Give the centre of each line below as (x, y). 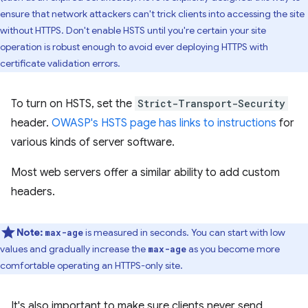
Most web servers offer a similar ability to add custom (145, 172)
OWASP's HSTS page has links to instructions (164, 123)
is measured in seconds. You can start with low (184, 232)
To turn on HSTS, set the (73, 103)
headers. (33, 191)
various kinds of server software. (93, 142)
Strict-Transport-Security (211, 103)
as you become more (233, 249)
